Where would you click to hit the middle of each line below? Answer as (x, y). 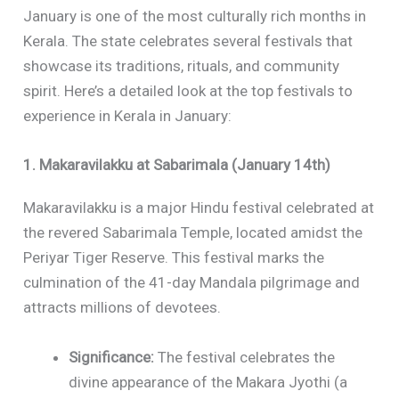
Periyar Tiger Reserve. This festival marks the (174, 258)
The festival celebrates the (245, 357)
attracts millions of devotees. (122, 308)
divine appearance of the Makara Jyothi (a (208, 382)
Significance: (112, 357)
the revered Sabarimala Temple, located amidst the (193, 233)
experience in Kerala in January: (128, 116)
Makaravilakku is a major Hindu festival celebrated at (199, 208)
